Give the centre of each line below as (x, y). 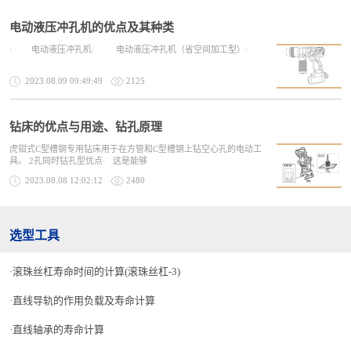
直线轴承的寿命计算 (58, 329)
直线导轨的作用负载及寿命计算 (84, 300)
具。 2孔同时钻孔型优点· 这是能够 (78, 161)
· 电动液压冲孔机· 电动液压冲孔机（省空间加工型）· (138, 49)
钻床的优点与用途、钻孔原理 (86, 127)
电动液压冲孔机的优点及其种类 (92, 27)
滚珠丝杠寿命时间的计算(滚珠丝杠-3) (96, 271)
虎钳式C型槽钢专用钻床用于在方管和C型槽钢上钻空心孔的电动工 (136, 149)
